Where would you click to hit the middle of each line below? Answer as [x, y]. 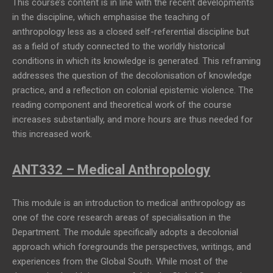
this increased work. [52, 134]
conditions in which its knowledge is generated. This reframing [136, 61]
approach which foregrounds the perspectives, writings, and [132, 246]
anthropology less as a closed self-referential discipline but [131, 32]
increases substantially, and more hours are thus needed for [133, 120]
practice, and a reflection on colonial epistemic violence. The [133, 90]
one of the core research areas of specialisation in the [122, 217]
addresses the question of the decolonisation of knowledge [132, 76]
